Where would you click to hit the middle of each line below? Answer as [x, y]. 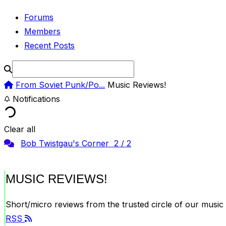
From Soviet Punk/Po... [60, 84]
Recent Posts [49, 45]
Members [42, 31]
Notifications [35, 99]
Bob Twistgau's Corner [66, 143]
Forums [39, 17]
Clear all [20, 129]
